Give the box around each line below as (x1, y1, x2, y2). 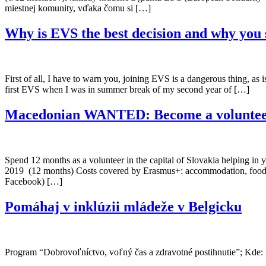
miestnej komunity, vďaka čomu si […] (5, 3, 151, 14)
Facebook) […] (5, 176, 62, 186)
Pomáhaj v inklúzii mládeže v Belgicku (5, 198, 242, 214)
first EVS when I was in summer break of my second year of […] (5, 84, 249, 95)
